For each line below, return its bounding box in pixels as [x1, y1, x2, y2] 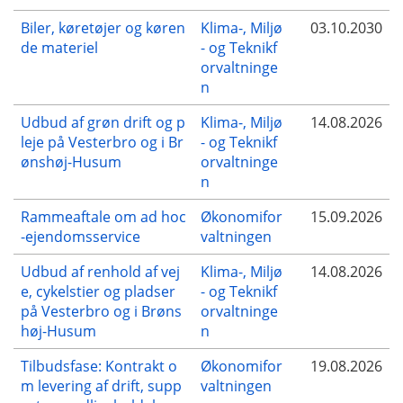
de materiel [21, 37, 98, 58]
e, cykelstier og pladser [21, 281, 175, 301]
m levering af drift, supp [21, 375, 182, 396]
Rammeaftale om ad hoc [21, 206, 186, 227]
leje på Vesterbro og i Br [21, 131, 184, 152]
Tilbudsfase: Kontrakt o [21, 355, 177, 376]
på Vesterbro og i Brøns [21, 300, 182, 321]
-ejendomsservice [21, 226, 140, 246]
